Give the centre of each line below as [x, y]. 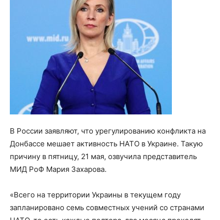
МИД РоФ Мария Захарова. [58, 169]
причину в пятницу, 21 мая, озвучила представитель [103, 157]
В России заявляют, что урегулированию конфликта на [108, 131]
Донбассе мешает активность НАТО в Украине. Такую [106, 144]
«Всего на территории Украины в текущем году [95, 195]
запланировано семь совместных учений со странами [107, 208]
